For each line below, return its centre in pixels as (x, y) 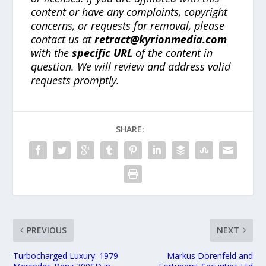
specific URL (102, 53)
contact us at (63, 39)
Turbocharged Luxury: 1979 (66, 256)
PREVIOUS (47, 230)
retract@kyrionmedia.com (161, 39)
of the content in (173, 53)
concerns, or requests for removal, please (128, 26)
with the (52, 53)
